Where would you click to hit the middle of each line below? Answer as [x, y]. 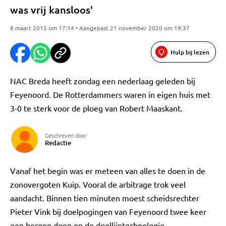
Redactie [58, 143]
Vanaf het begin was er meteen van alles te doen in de [108, 171]
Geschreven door [66, 135]
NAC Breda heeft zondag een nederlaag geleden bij [103, 81]
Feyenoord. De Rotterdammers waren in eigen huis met [110, 94]
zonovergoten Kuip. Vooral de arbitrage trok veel [98, 184]
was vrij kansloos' [51, 10]
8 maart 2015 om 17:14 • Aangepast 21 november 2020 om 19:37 [100, 28]
